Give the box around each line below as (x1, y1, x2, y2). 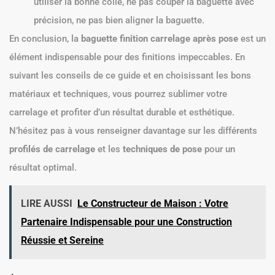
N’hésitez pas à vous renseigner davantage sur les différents (9, 125, 257, 136)
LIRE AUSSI (21, 198, 72, 210)
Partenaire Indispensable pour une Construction (21, 216, 232, 228)
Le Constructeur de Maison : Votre (77, 198, 228, 210)
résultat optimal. (9, 161, 77, 173)
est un (238, 33, 266, 44)
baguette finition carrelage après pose (81, 33, 238, 44)
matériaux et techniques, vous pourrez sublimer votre (9, 88, 227, 99)
